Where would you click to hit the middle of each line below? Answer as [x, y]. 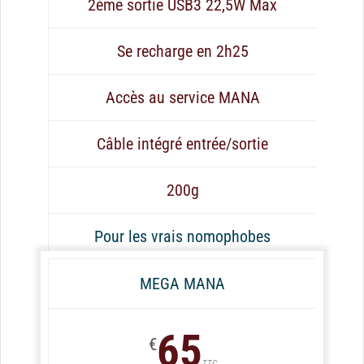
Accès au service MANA [182, 98]
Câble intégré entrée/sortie [182, 144]
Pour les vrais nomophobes [182, 237]
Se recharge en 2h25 [182, 52]
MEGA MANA [182, 284]
